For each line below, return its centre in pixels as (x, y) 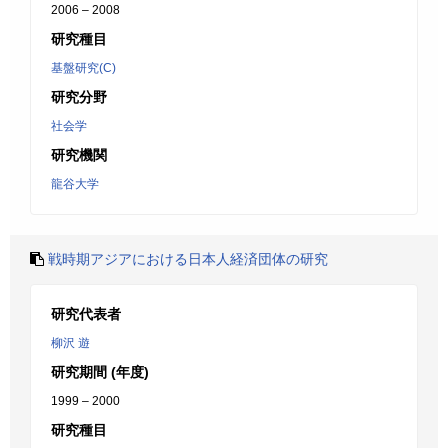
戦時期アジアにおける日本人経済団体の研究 (188, 259)
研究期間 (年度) (100, 372)
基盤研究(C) (83, 68)
